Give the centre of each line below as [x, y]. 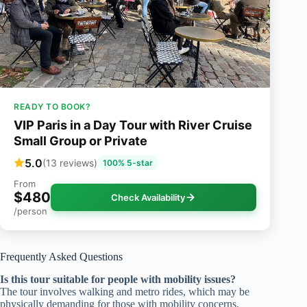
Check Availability [148, 198]
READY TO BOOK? [52, 107]
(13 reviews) [70, 163]
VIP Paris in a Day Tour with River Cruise [133, 125]
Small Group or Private [81, 141]
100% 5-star [128, 163]
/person [30, 211]
